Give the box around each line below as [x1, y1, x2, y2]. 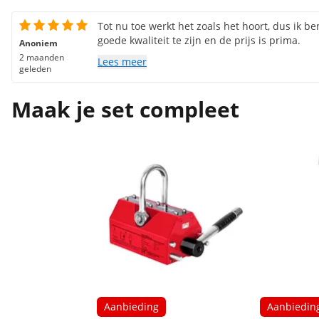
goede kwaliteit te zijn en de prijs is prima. [98, 33, 300, 47]
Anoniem [19, 37, 58, 49]
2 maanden [19, 51, 64, 63]
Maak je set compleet [11, 95, 239, 124]
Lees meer [98, 55, 147, 68]
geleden [19, 63, 51, 75]
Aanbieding [104, 300, 159, 313]
